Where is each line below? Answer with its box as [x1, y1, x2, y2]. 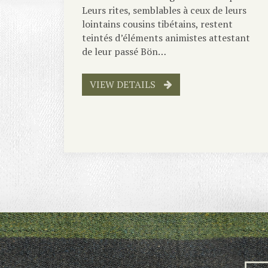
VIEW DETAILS [90, 77, 158, 91]
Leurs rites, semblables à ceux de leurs [82, 3, 246, 17]
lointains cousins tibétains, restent [82, 17, 233, 31]
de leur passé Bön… [82, 44, 166, 58]
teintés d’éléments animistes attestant [82, 31, 250, 44]
